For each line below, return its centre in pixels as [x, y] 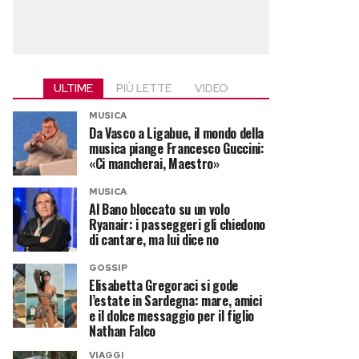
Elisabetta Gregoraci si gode [164, 285]
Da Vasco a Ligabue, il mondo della [177, 133]
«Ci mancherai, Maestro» [154, 163]
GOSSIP [108, 268]
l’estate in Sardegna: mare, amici [175, 301]
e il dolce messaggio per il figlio [172, 316]
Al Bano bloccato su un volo [159, 209]
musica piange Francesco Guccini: [177, 148]
